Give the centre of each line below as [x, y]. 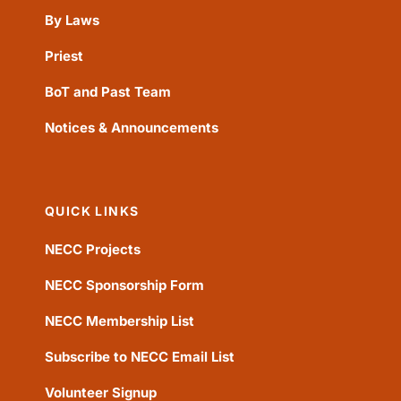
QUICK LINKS [92, 211]
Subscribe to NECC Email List [139, 357]
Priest [64, 56]
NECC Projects [92, 250]
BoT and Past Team [107, 92]
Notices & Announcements [131, 128]
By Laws [72, 21]
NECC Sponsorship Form [124, 286]
